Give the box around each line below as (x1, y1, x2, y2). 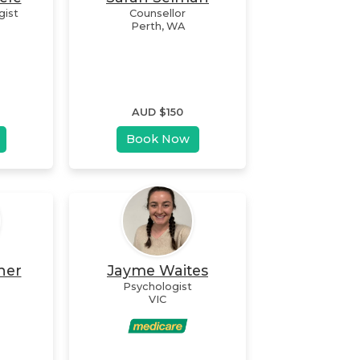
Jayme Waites (107, 261, 208, 279)
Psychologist (123, 280, 192, 292)
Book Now (125, 131, 190, 146)
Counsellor (129, 6, 186, 19)
